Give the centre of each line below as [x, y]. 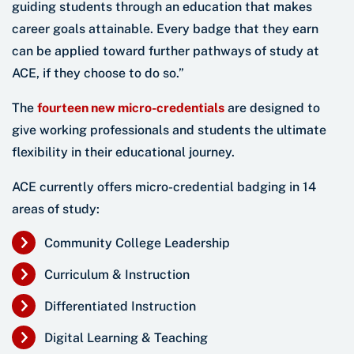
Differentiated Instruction [120, 307]
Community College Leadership [137, 243]
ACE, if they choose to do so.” [98, 73]
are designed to [272, 108]
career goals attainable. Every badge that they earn [165, 29]
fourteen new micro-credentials [131, 108]
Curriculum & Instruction [117, 275]
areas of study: [56, 209]
